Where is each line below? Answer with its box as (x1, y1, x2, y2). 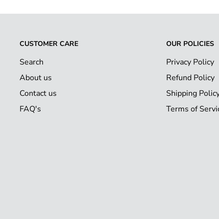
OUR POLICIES (166, 39, 214, 49)
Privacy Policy (166, 57, 214, 68)
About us (20, 72, 52, 84)
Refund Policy (166, 72, 215, 84)
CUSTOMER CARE (20, 39, 78, 49)
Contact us (20, 88, 57, 99)
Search (20, 57, 44, 68)
